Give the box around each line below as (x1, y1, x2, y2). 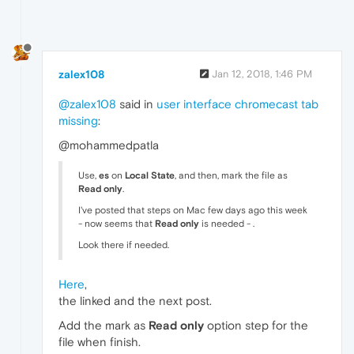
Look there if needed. (78, 239, 169, 250)
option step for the (204, 318, 308, 332)
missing (58, 113, 98, 127)
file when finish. (58, 334, 141, 348)
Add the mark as (58, 318, 149, 332)
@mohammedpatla (58, 137, 159, 152)
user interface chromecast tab (156, 96, 318, 111)
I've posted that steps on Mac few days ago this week (78, 204, 307, 216)
